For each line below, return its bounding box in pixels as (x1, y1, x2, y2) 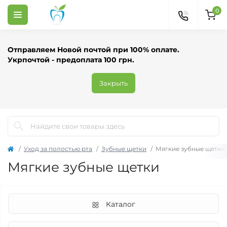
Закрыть (99, 79, 128, 87)
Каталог (106, 200, 135, 209)
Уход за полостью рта (24, 145, 92, 153)
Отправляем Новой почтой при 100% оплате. (8, 45, 179, 54)
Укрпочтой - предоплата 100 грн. (8, 55, 134, 64)
